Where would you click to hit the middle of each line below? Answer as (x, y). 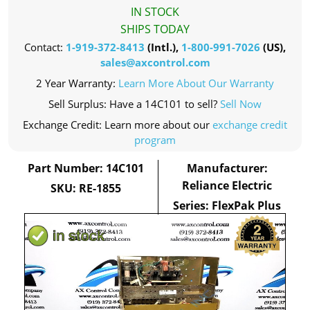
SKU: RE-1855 (85, 188)
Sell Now (241, 104)
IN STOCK (155, 12)
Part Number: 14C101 (85, 168)
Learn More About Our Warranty (196, 83)
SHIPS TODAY (155, 29)
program (155, 140)
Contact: (45, 47)
